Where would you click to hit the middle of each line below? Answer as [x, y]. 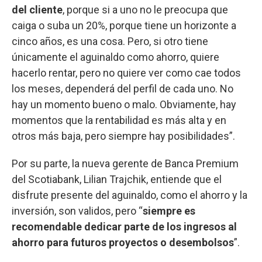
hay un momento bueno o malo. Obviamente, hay [124, 104]
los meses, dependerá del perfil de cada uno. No [123, 88]
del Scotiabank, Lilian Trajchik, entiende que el [117, 179]
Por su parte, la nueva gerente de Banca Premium [125, 163]
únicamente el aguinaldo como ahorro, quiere [116, 57]
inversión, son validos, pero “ [77, 211]
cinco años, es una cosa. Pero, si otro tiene [110, 41]
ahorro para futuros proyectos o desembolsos [123, 242]
